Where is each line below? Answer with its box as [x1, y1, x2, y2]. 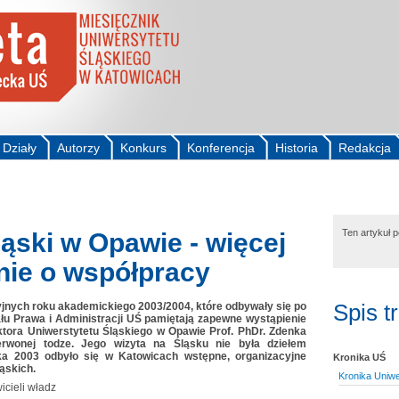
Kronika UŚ [333, 351, 386, 362]
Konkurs [120, 141, 167, 155]
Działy [3, 141, 37, 155]
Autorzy [57, 141, 100, 155]
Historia [275, 141, 318, 155]
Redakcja [338, 141, 391, 155]
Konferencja [187, 141, 255, 155]
